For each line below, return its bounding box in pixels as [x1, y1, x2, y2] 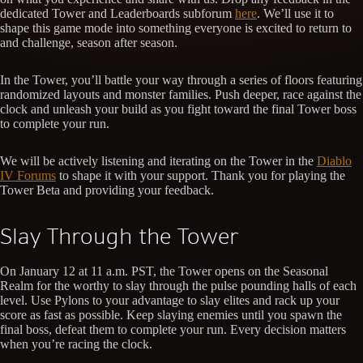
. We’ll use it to [257, 6, 334, 20]
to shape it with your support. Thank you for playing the [56, 168, 345, 182]
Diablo [317, 153, 352, 168]
